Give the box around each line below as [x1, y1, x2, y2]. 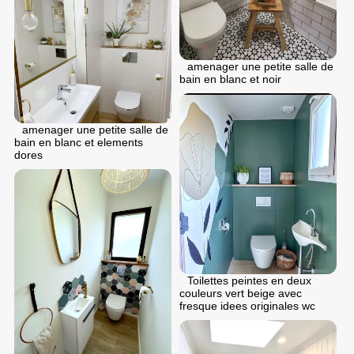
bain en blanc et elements [14, 135, 143, 149]
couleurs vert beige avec [179, 287, 302, 300]
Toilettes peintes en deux [187, 274, 311, 288]
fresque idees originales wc [179, 299, 315, 313]
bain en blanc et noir [179, 72, 281, 85]
